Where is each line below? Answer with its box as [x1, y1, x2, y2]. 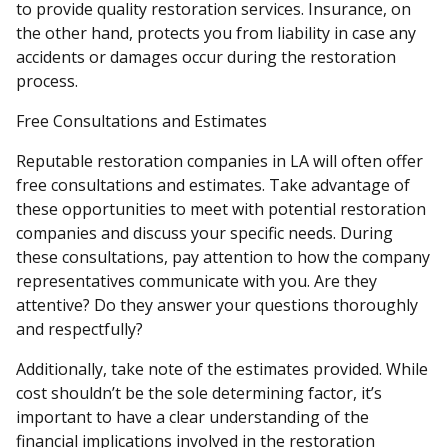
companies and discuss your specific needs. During [16, 222, 393, 244]
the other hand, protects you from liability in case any [16, 22, 416, 44]
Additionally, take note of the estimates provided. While [16, 358, 428, 380]
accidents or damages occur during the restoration [16, 46, 396, 68]
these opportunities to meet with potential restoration [16, 198, 426, 220]
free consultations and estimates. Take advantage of [16, 174, 410, 196]
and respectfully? [16, 318, 143, 340]
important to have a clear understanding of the [16, 406, 369, 428]
